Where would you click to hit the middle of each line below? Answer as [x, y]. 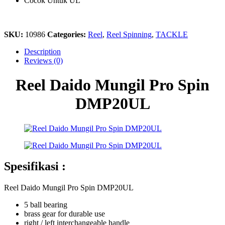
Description [42, 51]
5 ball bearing [46, 205]
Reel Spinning [129, 34]
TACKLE [172, 34]
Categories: [68, 34]
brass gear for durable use [65, 214]
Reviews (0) [43, 60]
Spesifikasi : [35, 166]
